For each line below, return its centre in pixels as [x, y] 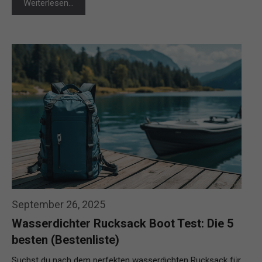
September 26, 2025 [58, 205]
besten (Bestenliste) [65, 240]
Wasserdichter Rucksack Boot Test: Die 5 [123, 224]
